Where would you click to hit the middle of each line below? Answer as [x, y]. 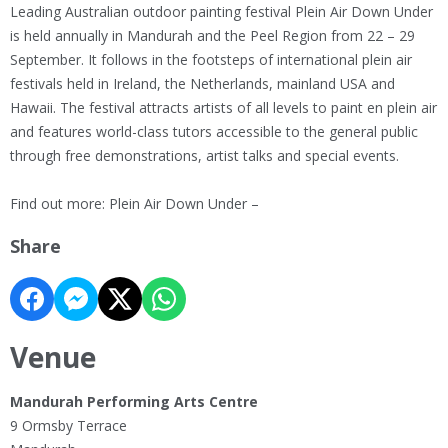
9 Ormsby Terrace [68, 426]
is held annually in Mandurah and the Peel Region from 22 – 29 [212, 36]
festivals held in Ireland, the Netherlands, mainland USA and [202, 84]
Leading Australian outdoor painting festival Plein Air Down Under [221, 12]
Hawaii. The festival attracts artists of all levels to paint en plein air [223, 108]
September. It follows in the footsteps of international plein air [211, 60]
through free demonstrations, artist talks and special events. [204, 156]
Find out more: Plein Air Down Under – [134, 204]
